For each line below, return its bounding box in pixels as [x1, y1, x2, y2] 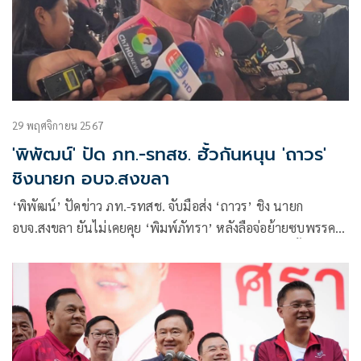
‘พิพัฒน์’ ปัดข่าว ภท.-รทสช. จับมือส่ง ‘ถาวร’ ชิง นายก [12, 197, 303, 215]
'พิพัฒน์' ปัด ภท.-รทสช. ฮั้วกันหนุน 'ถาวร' [12, 141, 326, 168]
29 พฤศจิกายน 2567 [12, 118, 103, 133]
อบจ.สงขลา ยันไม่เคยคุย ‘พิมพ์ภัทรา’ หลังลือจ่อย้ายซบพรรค [12, 219, 336, 237]
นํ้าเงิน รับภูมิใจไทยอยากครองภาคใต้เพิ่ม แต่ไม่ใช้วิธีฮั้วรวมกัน [12, 241, 344, 259]
